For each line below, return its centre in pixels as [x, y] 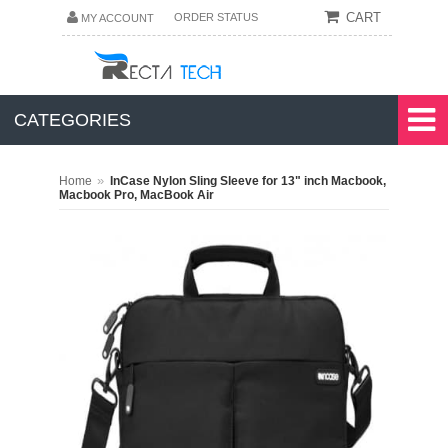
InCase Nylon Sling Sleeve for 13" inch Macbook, [248, 181]
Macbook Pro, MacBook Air [136, 195]
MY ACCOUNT [117, 18]
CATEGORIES [72, 120]
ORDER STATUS [215, 17]
